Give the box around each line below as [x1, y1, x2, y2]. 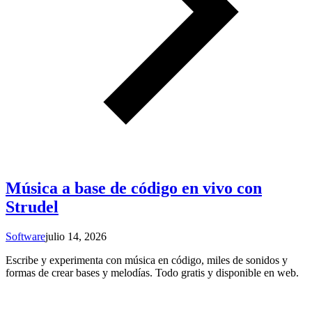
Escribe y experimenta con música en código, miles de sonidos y [6, 254, 288, 267]
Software [6, 231, 45, 243]
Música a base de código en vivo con [6, 179, 262, 198]
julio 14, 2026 [45, 231, 107, 243]
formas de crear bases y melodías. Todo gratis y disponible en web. [6, 267, 299, 279]
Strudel [6, 198, 58, 217]
